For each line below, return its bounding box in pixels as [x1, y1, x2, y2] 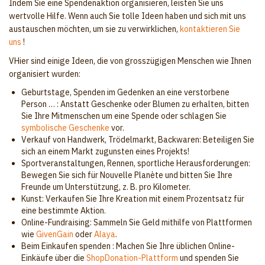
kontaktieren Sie [180, 24, 240, 34]
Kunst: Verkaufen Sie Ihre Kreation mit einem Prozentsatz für [21, 193, 244, 204]
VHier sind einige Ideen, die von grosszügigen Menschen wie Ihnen [9, 56, 251, 66]
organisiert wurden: [9, 69, 80, 79]
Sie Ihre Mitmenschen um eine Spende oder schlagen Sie [21, 111, 227, 121]
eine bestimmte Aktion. [21, 205, 106, 216]
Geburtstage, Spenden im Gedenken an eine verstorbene [21, 87, 230, 98]
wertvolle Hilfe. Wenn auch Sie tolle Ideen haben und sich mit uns [9, 11, 246, 21]
